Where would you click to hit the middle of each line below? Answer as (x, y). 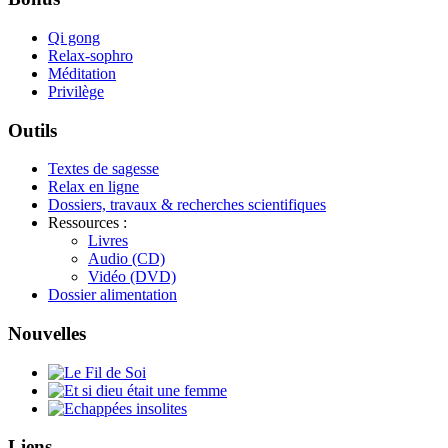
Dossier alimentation (112, 295)
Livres (108, 241)
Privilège (76, 91)
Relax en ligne (93, 187)
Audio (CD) (126, 259)
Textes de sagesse (103, 169)
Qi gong (74, 37)
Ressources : (87, 223)
